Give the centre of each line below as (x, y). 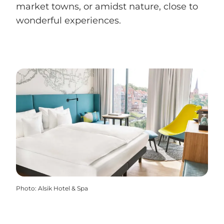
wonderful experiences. (68, 21)
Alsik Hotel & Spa (63, 188)
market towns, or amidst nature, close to (107, 7)
